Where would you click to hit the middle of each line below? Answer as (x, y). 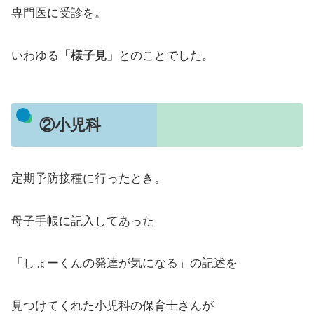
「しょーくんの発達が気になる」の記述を (124, 264)
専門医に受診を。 (59, 13)
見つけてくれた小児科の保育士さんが (112, 306)
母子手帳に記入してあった (83, 221)
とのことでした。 (166, 55)
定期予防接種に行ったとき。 (89, 179)
